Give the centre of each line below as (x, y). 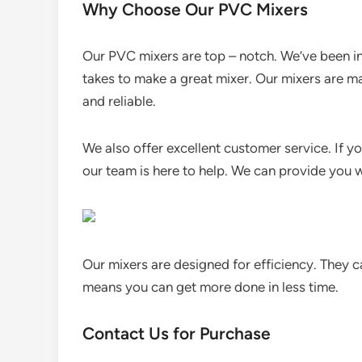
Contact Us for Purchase (177, 333)
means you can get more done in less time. (210, 287)
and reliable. (119, 101)
